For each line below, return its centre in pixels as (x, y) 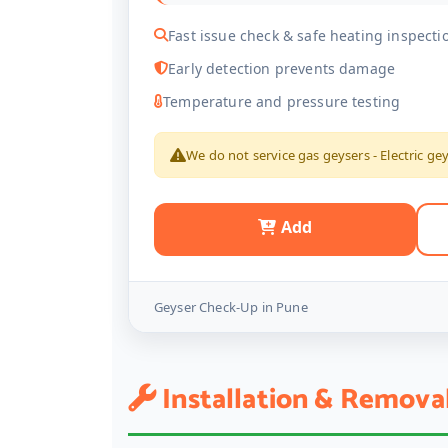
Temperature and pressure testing (282, 101)
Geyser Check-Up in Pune (231, 307)
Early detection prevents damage (282, 68)
